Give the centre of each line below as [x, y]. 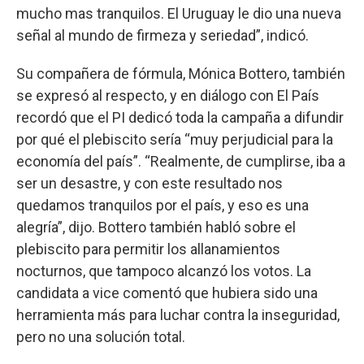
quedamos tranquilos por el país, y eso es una [162, 205]
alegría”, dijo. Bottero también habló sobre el [156, 227]
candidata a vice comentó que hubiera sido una [167, 292]
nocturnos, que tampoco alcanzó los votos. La [164, 271]
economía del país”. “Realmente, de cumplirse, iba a [181, 161]
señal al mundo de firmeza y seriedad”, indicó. [162, 35]
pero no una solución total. [101, 336]
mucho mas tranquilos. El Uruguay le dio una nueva [179, 13]
